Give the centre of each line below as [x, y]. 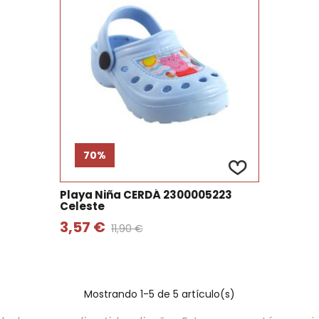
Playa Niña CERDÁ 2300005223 [146, 195]
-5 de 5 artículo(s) [189, 294]
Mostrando [112, 294]
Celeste [82, 206]
